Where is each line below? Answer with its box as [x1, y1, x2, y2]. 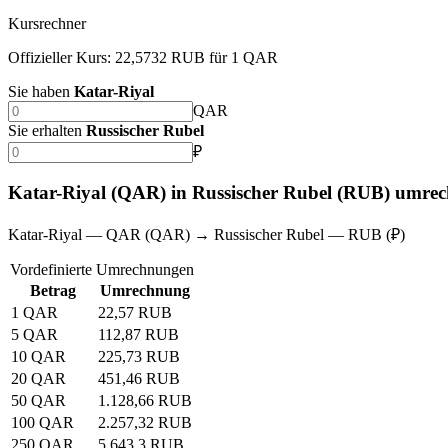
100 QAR [11, 413, 74, 431]
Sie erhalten [8, 122, 82, 140]
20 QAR [11, 369, 66, 387]
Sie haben [8, 83, 70, 101]
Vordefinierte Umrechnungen [9, 260, 194, 278]
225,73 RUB [98, 347, 180, 365]
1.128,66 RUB [98, 391, 192, 409]
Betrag [29, 281, 76, 299]
